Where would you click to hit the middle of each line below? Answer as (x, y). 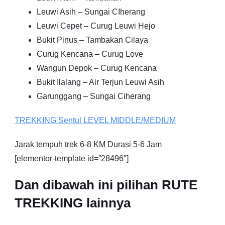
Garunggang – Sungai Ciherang (94, 96)
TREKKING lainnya (73, 203)
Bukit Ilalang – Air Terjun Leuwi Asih (100, 82)
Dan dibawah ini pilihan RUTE (106, 185)
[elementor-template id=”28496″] (72, 158)
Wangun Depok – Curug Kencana (97, 68)
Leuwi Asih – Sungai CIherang (91, 12)
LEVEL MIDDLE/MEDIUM (129, 120)
